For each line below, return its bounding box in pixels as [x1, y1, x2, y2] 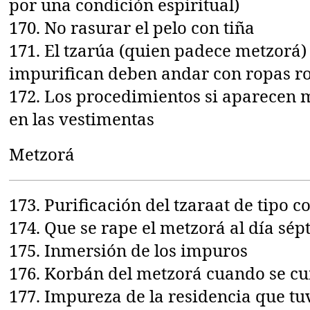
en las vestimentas [9, 107, 155, 130]
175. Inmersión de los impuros [9, 238, 248, 262]
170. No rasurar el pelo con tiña [9, 15, 255, 39]
